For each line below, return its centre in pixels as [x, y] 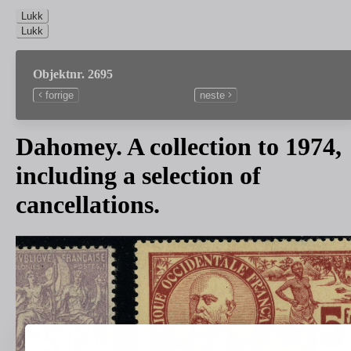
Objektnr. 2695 [73, 74]
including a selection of [138, 175]
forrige [60, 95]
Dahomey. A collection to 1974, [179, 146]
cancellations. [88, 204]
